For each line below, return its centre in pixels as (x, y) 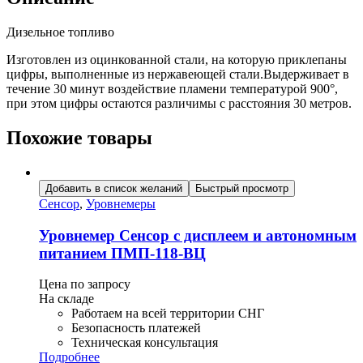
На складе (66, 299)
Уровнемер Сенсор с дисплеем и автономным (198, 235)
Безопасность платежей (136, 328)
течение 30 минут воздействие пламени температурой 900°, (172, 89)
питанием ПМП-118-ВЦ (122, 253)
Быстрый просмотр (242, 189)
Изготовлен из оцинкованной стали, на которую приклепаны (177, 60)
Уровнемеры (121, 204)
